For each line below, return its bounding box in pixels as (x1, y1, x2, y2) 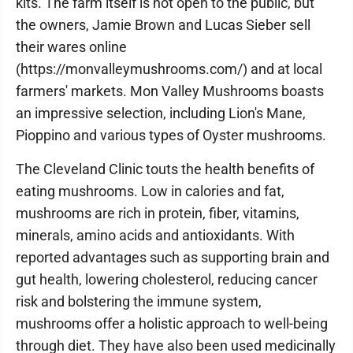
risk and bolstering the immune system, (16, 293, 262, 310)
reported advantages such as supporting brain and (16, 249, 329, 266)
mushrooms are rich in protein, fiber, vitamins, (16, 205, 299, 221)
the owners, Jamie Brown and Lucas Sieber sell (16, 17, 310, 33)
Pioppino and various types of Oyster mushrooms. (16, 127, 326, 143)
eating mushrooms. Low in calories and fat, (16, 183, 284, 199)
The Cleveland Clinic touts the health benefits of (16, 161, 314, 177)
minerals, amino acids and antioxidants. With (16, 227, 295, 243)
